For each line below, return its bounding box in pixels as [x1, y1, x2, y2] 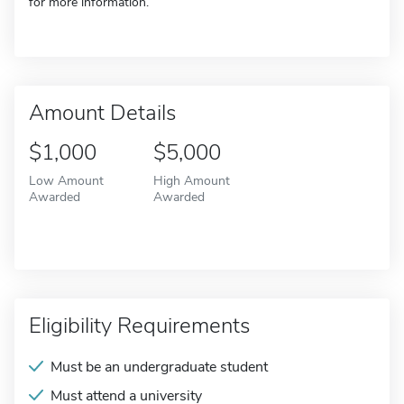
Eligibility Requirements [29, 311, 250, 340]
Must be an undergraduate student [50, 357, 268, 377]
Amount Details [29, 98, 176, 127]
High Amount [152, 171, 230, 189]
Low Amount [29, 171, 104, 189]
